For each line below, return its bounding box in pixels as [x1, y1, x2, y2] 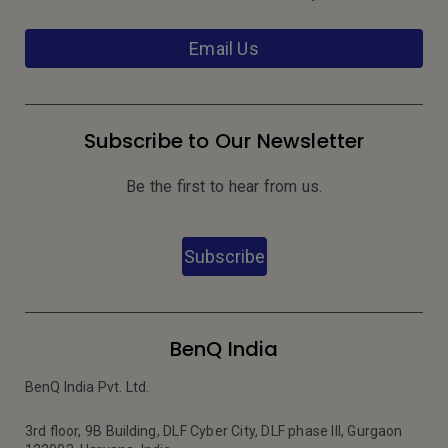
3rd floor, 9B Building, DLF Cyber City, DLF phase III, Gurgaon [25, 422, 403, 439]
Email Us [189, 37, 259, 59]
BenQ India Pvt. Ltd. [25, 378, 150, 395]
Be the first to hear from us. [126, 176, 322, 196]
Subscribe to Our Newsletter [83, 126, 365, 155]
